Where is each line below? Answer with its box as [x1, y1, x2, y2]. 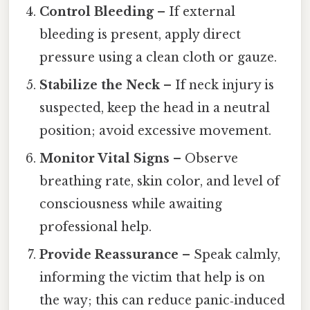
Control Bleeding [39, 4, 154, 20]
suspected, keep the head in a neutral [39, 100, 271, 116]
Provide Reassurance [39, 247, 179, 263]
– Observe [170, 151, 239, 167]
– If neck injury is [160, 77, 275, 93]
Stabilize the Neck [39, 77, 161, 93]
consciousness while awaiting [39, 197, 223, 212]
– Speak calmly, [179, 247, 281, 263]
